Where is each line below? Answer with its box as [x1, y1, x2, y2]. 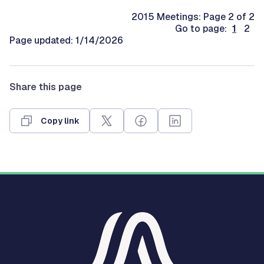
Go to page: [175, 22, 229, 35]
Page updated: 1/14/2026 [9, 34, 123, 47]
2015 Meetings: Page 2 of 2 [131, 10, 255, 23]
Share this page [9, 80, 82, 93]
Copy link [41, 115, 80, 126]
